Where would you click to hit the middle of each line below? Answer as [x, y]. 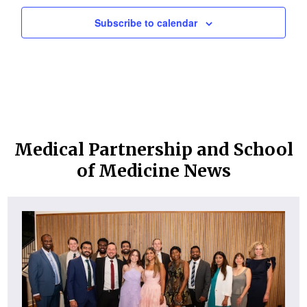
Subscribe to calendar [146, 22]
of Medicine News [153, 171]
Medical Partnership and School [153, 149]
